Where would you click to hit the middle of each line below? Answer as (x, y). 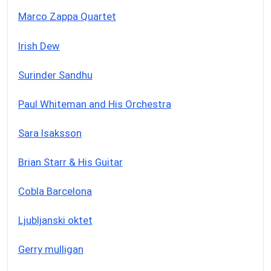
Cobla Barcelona (55, 191)
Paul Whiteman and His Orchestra (94, 104)
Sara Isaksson (50, 133)
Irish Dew (39, 46)
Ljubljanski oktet (55, 220)
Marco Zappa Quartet (67, 17)
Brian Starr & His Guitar (70, 162)
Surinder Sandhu (55, 75)
